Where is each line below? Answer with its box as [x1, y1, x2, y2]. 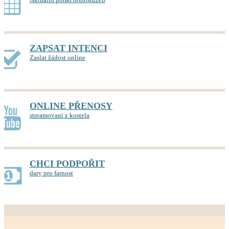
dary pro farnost [30, 169, 73, 177]
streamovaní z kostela [30, 111, 89, 119]
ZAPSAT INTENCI [30, 43, 107, 53]
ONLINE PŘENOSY [30, 101, 112, 111]
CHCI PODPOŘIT [30, 158, 105, 169]
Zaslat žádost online [30, 54, 85, 61]
